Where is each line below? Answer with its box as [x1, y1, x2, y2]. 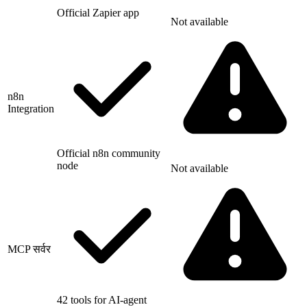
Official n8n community [57, 147, 160, 159]
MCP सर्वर [8, 243, 51, 255]
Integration [8, 102, 54, 114]
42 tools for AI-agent [57, 293, 147, 306]
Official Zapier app [57, 6, 139, 19]
